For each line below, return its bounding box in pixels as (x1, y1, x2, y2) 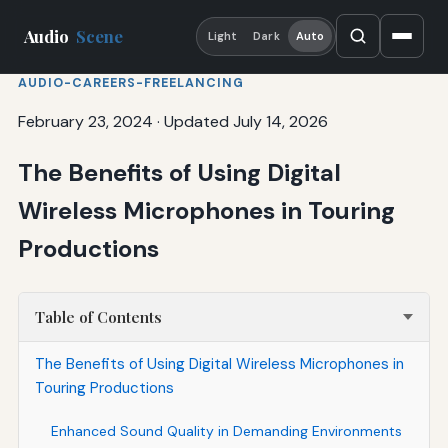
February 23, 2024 (17, 110, 153, 132)
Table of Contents (34, 306, 162, 327)
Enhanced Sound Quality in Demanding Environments (50, 421, 402, 440)
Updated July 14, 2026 (163, 110, 328, 132)
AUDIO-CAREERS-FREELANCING (17, 74, 244, 91)
